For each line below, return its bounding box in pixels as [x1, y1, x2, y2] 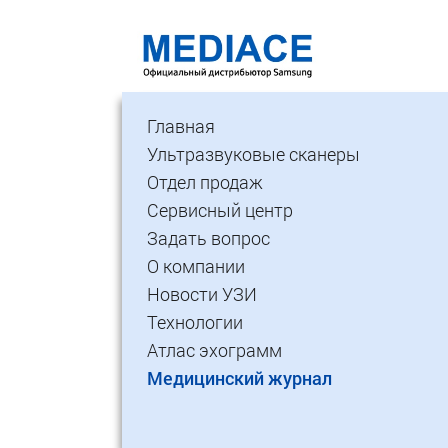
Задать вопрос [147, 226, 270, 250]
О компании [147, 254, 245, 278]
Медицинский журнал [147, 366, 332, 390]
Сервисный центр [147, 198, 293, 222]
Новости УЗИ [147, 282, 257, 306]
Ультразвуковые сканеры [147, 142, 360, 166]
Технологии [147, 310, 243, 334]
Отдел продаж [147, 170, 263, 194]
